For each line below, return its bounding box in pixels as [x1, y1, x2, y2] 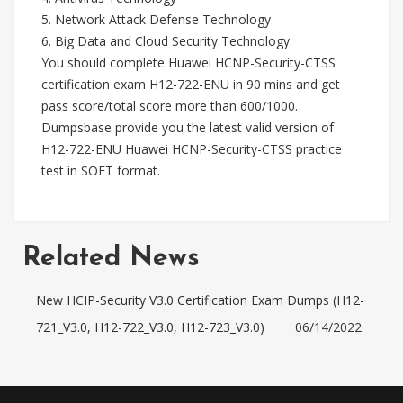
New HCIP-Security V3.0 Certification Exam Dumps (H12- [36, 291, 364, 309]
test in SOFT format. [41, 162, 164, 179]
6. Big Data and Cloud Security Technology [41, 32, 290, 49]
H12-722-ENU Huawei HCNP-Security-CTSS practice [41, 140, 342, 157]
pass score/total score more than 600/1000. [41, 97, 301, 114]
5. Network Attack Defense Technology [41, 11, 271, 28]
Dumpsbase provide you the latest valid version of [41, 119, 334, 136]
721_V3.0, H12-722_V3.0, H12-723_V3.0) [36, 318, 264, 336]
